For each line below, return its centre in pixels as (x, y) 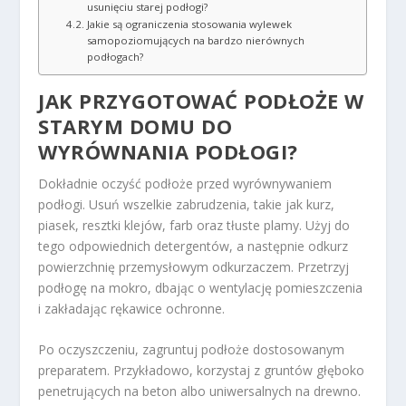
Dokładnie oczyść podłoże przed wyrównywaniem (185, 183)
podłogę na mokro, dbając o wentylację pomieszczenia (201, 287)
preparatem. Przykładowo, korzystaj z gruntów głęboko (202, 371)
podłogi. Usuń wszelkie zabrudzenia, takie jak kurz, (187, 204)
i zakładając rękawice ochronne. (132, 308)
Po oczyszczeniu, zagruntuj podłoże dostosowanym (192, 350)
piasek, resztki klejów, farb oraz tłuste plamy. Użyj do (194, 225)
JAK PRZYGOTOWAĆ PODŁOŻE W (201, 100)
